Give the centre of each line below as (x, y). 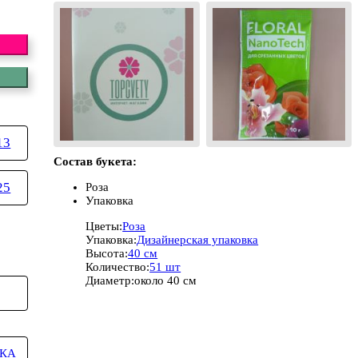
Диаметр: (110, 280)
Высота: (107, 253)
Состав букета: (95, 161)
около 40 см (166, 280)
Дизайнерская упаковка (198, 239)
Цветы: (104, 226)
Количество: (118, 267)
